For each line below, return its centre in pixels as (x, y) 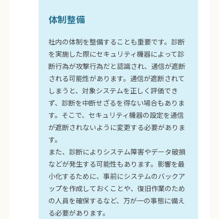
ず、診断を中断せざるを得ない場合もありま (117, 103)
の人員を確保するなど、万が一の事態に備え (117, 201)
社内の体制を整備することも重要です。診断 (117, 42)
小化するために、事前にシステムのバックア (117, 176)
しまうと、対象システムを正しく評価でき (113, 91)
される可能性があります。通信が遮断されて (117, 78)
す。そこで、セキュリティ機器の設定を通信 (116, 115)
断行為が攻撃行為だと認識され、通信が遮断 (117, 66)
